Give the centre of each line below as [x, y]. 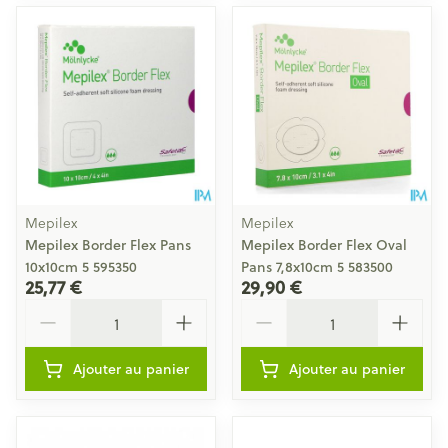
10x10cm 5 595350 [81, 267]
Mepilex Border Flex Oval [324, 245]
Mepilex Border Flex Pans [108, 245]
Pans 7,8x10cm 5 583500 [317, 267]
